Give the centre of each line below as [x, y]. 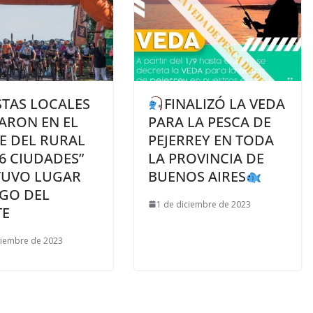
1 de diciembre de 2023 [204, 204]
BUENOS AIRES [197, 176]
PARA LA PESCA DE [210, 122]
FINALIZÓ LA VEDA [224, 103]
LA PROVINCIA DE [206, 158]
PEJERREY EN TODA [211, 140]
